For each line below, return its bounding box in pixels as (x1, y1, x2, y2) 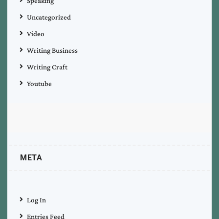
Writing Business (27, 46, 78, 54)
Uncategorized (27, 13, 71, 21)
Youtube (27, 79, 52, 88)
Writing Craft (27, 63, 67, 71)
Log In (27, 196, 46, 204)
